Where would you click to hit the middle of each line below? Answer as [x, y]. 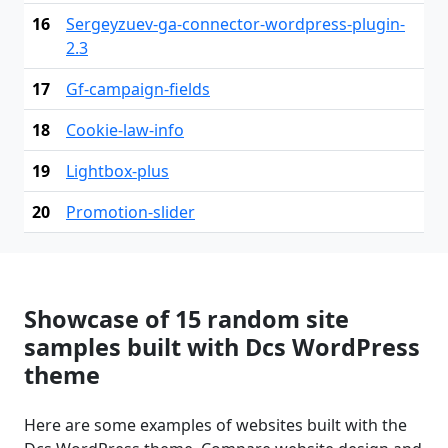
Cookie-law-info [125, 129]
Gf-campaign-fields [138, 88]
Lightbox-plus [117, 170]
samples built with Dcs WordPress [222, 346]
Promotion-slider [130, 211]
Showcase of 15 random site [186, 318]
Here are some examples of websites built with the [215, 424]
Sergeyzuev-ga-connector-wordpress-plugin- [235, 23]
